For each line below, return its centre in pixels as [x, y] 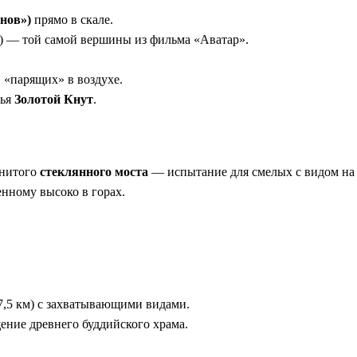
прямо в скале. [72, 20]
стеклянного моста [94, 172]
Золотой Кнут [54, 100]
